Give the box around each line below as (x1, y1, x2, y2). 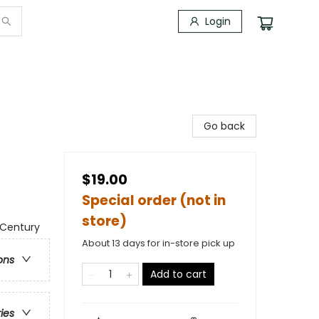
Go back (204, 119, 245, 133)
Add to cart (150, 267, 206, 281)
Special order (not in (82, 191, 226, 210)
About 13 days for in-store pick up (82, 236, 235, 250)
